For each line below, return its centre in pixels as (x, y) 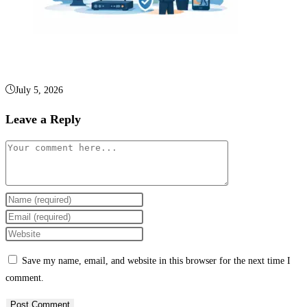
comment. (25, 278)
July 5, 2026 (39, 90)
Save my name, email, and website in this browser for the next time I (156, 261)
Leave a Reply (43, 120)
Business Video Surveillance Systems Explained (131, 61)
